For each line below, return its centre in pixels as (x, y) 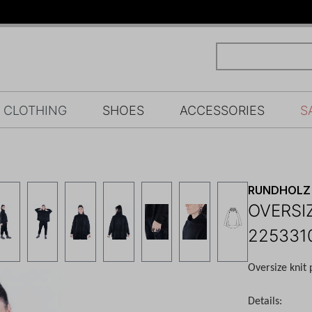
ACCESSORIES (223, 110)
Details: (265, 302)
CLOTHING (35, 110)
